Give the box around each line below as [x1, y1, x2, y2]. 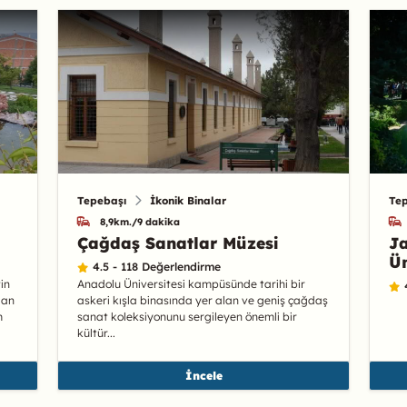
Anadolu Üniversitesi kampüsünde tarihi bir [77, 277, 305, 292]
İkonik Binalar [150, 193, 226, 207]
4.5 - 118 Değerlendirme [93, 260, 222, 274]
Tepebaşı [77, 193, 126, 207]
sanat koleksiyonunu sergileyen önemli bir [77, 310, 297, 324]
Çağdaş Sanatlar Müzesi [77, 233, 278, 253]
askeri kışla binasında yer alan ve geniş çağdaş [77, 293, 328, 308]
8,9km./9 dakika [99, 214, 180, 228]
